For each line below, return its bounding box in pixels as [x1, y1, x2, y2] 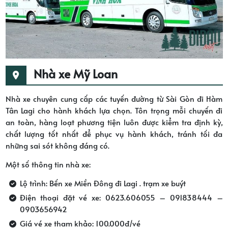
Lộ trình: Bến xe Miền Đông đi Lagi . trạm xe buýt [19, 178, 186, 189]
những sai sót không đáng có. [5, 140, 109, 151]
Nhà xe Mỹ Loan [33, 66, 118, 82]
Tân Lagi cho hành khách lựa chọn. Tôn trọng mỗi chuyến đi [5, 105, 223, 116]
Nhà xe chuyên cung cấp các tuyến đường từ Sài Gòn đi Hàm [5, 93, 223, 104]
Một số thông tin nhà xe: [5, 159, 91, 170]
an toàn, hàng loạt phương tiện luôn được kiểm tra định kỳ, [5, 117, 223, 128]
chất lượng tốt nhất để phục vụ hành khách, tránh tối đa [5, 128, 223, 139]
